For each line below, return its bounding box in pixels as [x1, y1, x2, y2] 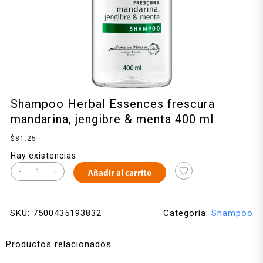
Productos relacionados [6, 238, 112, 249]
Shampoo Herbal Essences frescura [10, 97, 215, 112]
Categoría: [163, 207, 211, 218]
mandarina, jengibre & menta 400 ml [10, 112, 214, 127]
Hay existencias [10, 151, 76, 161]
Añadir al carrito [87, 167, 151, 178]
